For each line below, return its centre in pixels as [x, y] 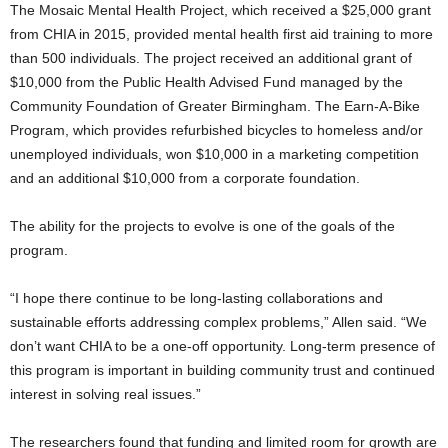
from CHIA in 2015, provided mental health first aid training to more [221, 34]
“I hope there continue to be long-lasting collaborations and [196, 298]
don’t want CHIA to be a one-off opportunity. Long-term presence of [222, 346]
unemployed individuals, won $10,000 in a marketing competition [214, 154]
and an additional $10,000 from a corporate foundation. [185, 178]
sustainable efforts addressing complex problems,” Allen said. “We [218, 322]
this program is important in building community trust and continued [222, 370]
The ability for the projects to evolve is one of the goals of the [202, 226]
